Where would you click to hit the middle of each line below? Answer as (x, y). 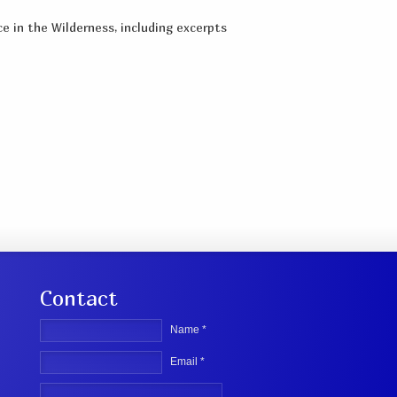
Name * (189, 330)
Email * (188, 362)
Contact (78, 298)
